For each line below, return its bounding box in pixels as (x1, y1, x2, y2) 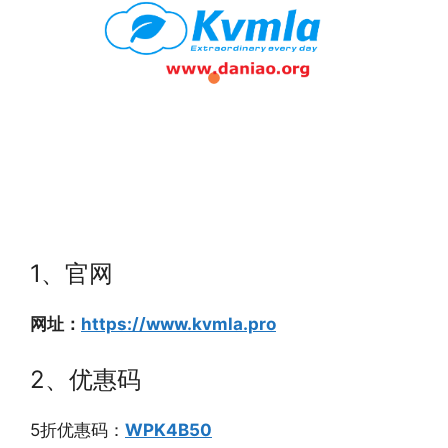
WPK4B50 (125, 420, 212, 441)
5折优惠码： (30, 420, 125, 441)
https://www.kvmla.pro (81, 313, 276, 334)
